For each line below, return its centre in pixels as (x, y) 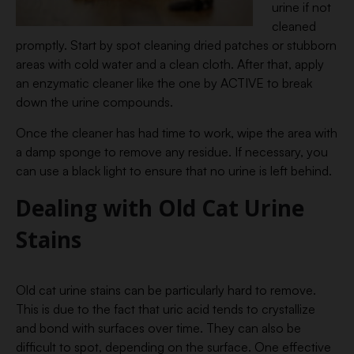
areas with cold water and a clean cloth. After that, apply (170, 64)
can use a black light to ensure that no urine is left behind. (174, 171)
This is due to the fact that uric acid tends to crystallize (166, 309)
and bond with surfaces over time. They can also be (158, 328)
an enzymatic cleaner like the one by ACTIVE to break (164, 83)
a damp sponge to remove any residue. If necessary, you (172, 152)
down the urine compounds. (94, 102)
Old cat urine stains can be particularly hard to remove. (166, 290)
